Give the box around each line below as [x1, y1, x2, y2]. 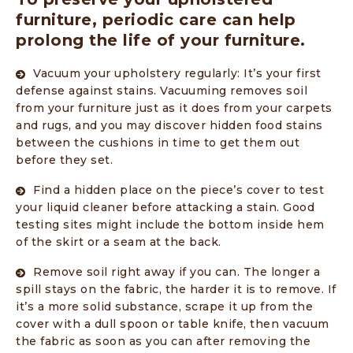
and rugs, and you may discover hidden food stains [16, 118, 323, 133]
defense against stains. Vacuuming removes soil [16, 84, 307, 98]
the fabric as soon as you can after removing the [16, 334, 310, 349]
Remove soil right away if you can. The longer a [33, 265, 321, 280]
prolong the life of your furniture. [16, 31, 306, 50]
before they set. [16, 153, 113, 168]
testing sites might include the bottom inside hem [16, 217, 325, 232]
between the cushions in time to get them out [16, 136, 299, 150]
